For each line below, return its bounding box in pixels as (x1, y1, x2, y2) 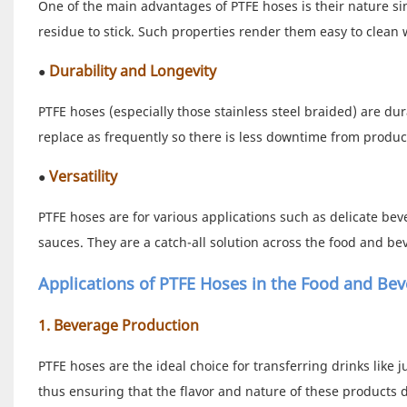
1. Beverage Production (37, 314, 199, 335)
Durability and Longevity (45, 60, 216, 81)
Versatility (48, 165, 117, 186)
